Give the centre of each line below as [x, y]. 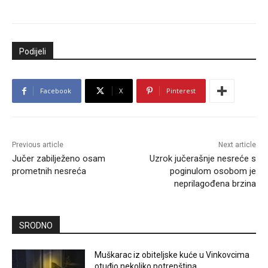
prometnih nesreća [49, 171]
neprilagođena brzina [215, 184]
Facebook [56, 91]
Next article [237, 145]
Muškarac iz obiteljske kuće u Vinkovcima [172, 255]
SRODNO [36, 226]
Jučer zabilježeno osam [59, 159]
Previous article [38, 145]
